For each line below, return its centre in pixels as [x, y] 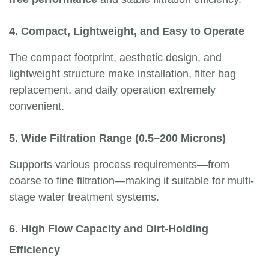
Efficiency [35, 250]
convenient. [37, 106]
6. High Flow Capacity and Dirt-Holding [109, 229]
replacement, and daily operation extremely [112, 90]
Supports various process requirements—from [119, 165]
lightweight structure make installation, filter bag [122, 74]
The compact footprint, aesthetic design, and [115, 58]
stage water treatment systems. [84, 197]
